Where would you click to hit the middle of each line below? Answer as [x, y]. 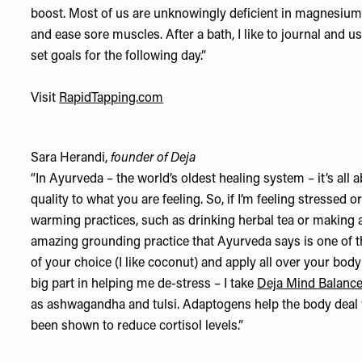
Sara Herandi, [71, 158]
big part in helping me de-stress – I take [144, 284]
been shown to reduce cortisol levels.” [137, 326]
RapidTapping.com [112, 99]
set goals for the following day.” [119, 57]
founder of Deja [154, 158]
